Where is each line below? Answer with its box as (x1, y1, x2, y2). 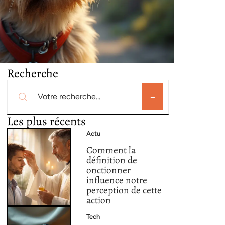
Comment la (86, 143, 136, 157)
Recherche (7, 65, 58, 81)
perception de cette (86, 183, 162, 197)
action (86, 193, 111, 207)
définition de (86, 153, 138, 167)
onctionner (86, 163, 131, 177)
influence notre (86, 173, 148, 187)
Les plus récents (7, 113, 86, 129)
